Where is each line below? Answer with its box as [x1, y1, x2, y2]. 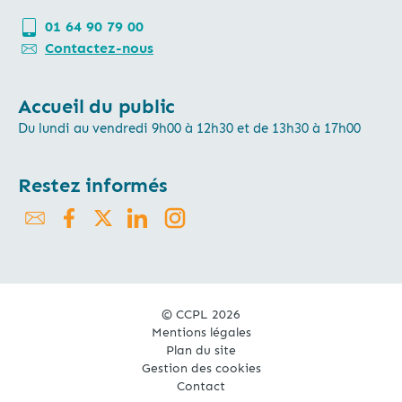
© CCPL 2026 [162, 307, 240, 323]
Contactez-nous [45, 39, 153, 57]
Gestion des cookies [141, 361, 261, 377]
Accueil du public [18, 95, 176, 119]
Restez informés [18, 174, 168, 198]
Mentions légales [151, 325, 251, 341]
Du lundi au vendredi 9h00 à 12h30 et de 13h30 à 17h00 [18, 120, 361, 137]
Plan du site [166, 343, 236, 359]
